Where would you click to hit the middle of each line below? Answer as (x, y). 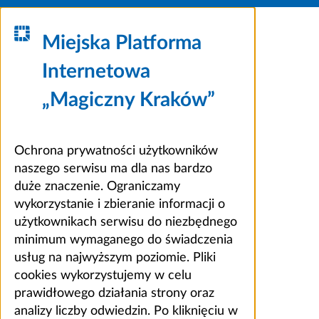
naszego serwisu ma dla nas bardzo (113, 169)
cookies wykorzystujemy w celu (103, 276)
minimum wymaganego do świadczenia (124, 240)
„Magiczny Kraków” (129, 100)
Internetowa (96, 72)
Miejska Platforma (122, 43)
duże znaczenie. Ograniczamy (97, 187)
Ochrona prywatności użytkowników (116, 151)
